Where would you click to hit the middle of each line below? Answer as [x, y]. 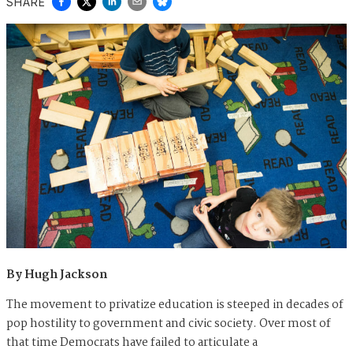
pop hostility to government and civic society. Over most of [169, 324]
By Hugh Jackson [57, 275]
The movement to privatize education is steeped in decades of [175, 305]
